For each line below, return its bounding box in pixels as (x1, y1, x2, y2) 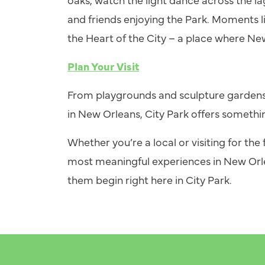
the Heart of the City (67, 30, 169, 45)
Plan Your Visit (67, 59, 139, 73)
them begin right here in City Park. (67, 172, 232, 187)
